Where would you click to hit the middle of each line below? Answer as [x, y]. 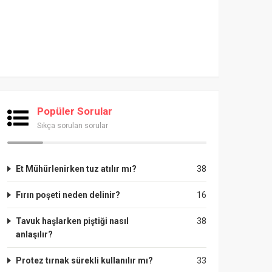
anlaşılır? [34, 234]
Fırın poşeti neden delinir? [68, 195]
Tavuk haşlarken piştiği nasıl [72, 221]
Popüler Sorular [75, 111]
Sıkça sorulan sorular [73, 126]
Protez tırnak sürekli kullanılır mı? [84, 260]
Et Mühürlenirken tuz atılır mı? [76, 169]
